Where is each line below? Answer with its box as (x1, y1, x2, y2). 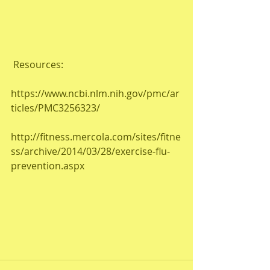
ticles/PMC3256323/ (11, 101, 100, 115)
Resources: (13, 58, 63, 71)
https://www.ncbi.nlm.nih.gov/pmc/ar (11, 87, 180, 100)
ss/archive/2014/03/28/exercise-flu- (11, 145, 170, 158)
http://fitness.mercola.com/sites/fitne (11, 130, 181, 143)
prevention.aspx (11, 159, 84, 172)
